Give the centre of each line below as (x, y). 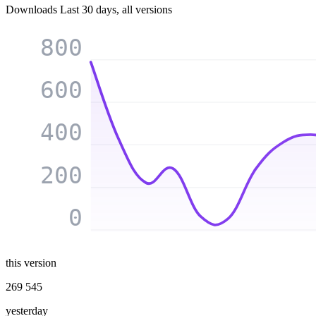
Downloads (33, 9)
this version (31, 263)
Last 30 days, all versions (116, 9)
